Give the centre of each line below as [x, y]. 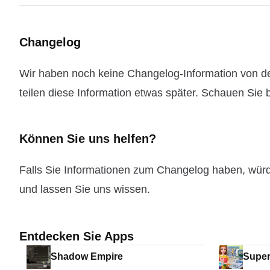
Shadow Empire [87, 256]
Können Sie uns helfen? [88, 139]
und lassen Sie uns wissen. [85, 189]
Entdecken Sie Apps [77, 236]
